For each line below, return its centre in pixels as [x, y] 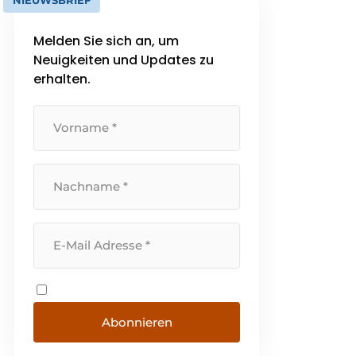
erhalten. [62, 79]
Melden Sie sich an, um [106, 41]
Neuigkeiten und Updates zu [124, 60]
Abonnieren [137, 323]
